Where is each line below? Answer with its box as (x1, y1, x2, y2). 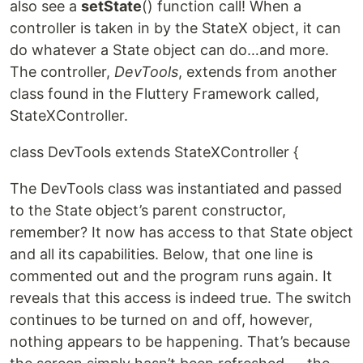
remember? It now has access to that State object (10, 223, 353, 241)
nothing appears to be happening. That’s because (10, 332, 350, 350)
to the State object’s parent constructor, (10, 201, 286, 219)
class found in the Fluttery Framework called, (10, 84, 319, 102)
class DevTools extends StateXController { (10, 143, 299, 160)
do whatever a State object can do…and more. (10, 41, 329, 58)
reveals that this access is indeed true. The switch (10, 288, 352, 306)
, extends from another (178, 62, 337, 80)
